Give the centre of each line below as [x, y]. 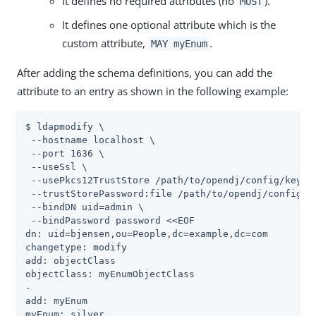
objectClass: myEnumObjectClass [110, 274]
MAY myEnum [179, 43]
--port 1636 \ [65, 153]
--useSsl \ [56, 166]
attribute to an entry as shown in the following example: [153, 91]
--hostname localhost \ [90, 140]
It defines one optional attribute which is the [169, 24]
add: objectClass [71, 260]
